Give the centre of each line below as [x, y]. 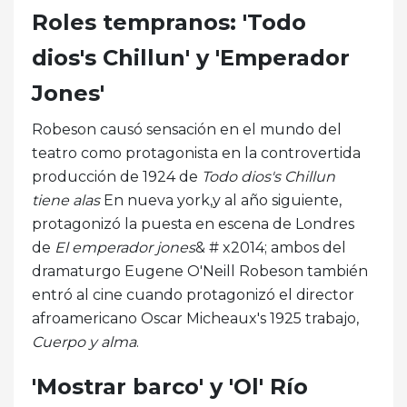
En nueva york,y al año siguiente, [221, 200]
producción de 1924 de [117, 176]
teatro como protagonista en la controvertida [196, 153]
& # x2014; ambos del [271, 247]
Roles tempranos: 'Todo [169, 22]
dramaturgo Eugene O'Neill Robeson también [200, 271]
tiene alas [66, 200]
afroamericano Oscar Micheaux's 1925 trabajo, [195, 318]
